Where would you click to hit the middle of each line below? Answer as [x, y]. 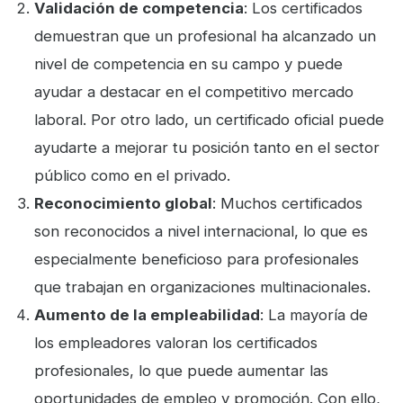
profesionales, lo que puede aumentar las [182, 371]
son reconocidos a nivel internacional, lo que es [201, 232]
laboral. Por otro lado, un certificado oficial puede [210, 120]
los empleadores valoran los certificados [176, 343]
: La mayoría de [314, 315]
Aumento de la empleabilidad [148, 315]
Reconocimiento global [124, 204]
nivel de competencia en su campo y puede [189, 64]
